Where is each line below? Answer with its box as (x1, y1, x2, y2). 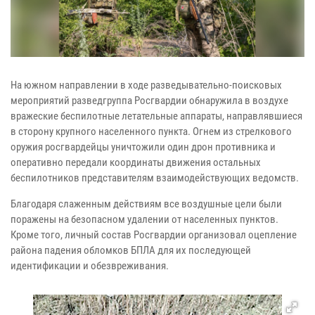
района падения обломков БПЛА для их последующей (11, 243, 251, 257)
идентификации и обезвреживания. (11, 259, 169, 272)
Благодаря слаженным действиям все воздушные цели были (11, 197, 282, 210)
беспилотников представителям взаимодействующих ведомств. (11, 171, 299, 184)
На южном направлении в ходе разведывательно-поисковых (11, 78, 282, 91)
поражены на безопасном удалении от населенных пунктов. (11, 212, 278, 226)
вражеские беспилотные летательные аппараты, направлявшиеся (11, 109, 302, 122)
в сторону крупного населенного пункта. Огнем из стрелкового (11, 124, 292, 138)
